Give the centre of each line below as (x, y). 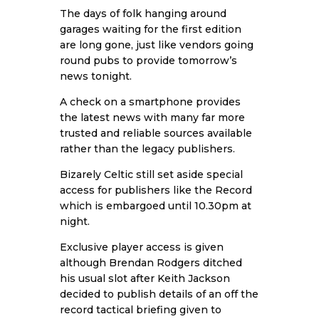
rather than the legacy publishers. (147, 148)
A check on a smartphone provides (150, 101)
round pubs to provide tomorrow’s (148, 60)
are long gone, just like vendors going (157, 45)
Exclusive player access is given (142, 247)
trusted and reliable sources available (156, 133)
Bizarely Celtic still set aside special (151, 174)
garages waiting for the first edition (151, 29)
